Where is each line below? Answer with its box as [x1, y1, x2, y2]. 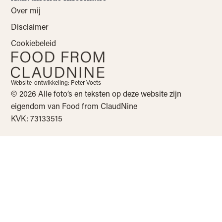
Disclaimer [11, 21, 49, 32]
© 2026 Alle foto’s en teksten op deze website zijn [11, 88, 182, 99]
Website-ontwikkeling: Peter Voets [11, 78, 102, 87]
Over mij [11, 4, 41, 15]
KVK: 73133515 [11, 113, 63, 124]
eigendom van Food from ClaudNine [11, 101, 138, 111]
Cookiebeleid [11, 37, 56, 48]
